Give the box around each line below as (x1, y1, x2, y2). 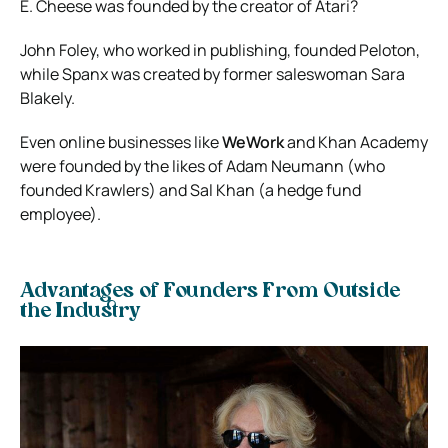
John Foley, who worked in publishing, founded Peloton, (20, 38, 420, 61)
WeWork (222, 130, 284, 153)
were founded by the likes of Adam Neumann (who (20, 154, 385, 177)
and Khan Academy (284, 130, 428, 153)
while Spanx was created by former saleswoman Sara (20, 62, 405, 85)
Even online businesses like (20, 130, 222, 153)
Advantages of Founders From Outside (20, 281, 400, 302)
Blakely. (20, 86, 75, 109)
